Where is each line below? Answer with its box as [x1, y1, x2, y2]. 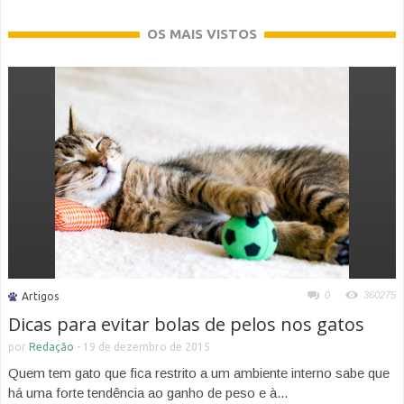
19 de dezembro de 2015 [83, 341, 210, 353]
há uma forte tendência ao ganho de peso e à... [8, 385, 288, 401]
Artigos [22, 290, 59, 303]
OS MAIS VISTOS [147, 26, 257, 42]
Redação [29, 341, 74, 353]
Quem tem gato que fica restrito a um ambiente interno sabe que [8, 365, 390, 381]
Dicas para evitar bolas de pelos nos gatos [8, 312, 364, 337]
